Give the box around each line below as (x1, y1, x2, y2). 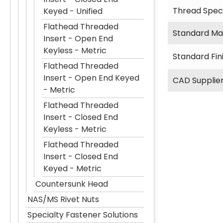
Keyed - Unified (43, 5, 103, 17)
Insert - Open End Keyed (43, 72, 139, 84)
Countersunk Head (35, 178, 108, 190)
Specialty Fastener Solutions (27, 209, 138, 221)
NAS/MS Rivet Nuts (27, 194, 99, 205)
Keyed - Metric (43, 163, 102, 174)
